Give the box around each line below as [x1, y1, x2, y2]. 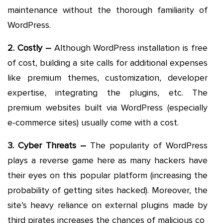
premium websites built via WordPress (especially [7, 102, 208, 113]
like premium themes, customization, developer [7, 72, 208, 83]
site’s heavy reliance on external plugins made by [7, 199, 208, 211]
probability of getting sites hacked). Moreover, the [7, 184, 208, 196]
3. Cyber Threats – [7, 139, 86, 151]
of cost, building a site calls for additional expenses [7, 57, 208, 68]
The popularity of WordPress [86, 139, 208, 151]
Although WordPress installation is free [51, 42, 208, 53]
